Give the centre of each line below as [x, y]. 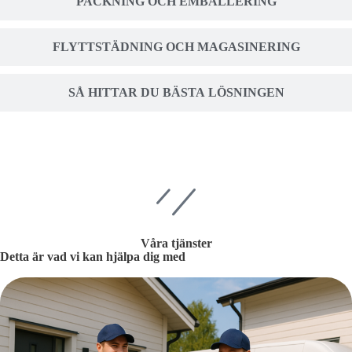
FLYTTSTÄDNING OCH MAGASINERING [176, 46]
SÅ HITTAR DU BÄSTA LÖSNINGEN [176, 92]
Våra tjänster [176, 243]
